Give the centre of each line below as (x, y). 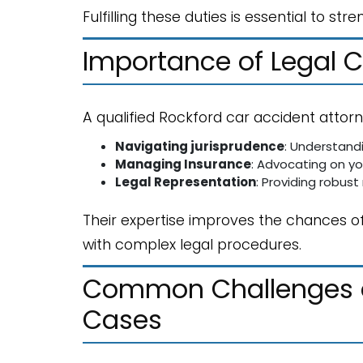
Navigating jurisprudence (200, 146)
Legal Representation (186, 182)
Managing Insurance (183, 164)
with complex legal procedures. (192, 244)
